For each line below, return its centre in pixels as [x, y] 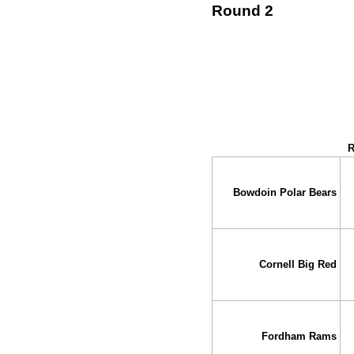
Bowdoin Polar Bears [285, 193]
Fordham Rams [299, 337]
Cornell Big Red [298, 265]
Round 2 [242, 10]
